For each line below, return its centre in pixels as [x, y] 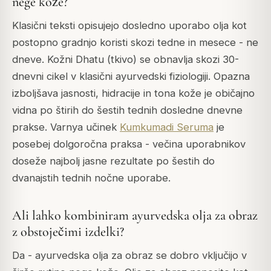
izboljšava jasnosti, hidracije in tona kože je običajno [133, 93]
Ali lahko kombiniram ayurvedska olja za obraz [135, 215]
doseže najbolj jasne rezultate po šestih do [113, 161]
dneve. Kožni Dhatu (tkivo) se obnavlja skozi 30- [126, 59]
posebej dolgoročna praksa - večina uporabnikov [129, 144]
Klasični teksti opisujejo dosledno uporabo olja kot [129, 25]
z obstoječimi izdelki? [68, 231]
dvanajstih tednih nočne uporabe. [91, 178]
